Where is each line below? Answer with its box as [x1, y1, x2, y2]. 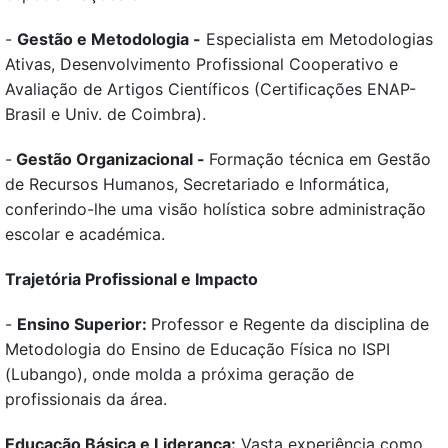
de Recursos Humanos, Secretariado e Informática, [5, 174, 389, 195]
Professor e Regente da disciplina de [151, 314, 429, 335]
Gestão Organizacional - [12, 149, 209, 170]
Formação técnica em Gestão [209, 149, 431, 170]
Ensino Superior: [17, 314, 151, 335]
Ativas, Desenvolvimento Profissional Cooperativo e [5, 54, 398, 75]
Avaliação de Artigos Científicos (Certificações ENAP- [5, 79, 416, 100]
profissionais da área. [5, 389, 167, 410]
